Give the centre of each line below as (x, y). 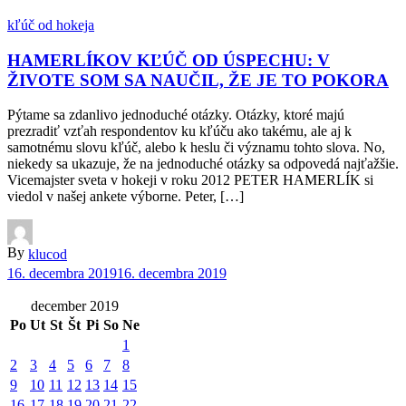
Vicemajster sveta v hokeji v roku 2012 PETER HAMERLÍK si (190, 180)
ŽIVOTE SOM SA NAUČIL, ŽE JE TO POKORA (198, 80)
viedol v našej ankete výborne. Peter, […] (126, 197)
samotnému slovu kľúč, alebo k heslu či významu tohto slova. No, (196, 148)
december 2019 (75, 305)
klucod (48, 255)
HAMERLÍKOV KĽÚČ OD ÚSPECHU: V (169, 60)
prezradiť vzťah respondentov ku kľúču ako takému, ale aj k (179, 131)
